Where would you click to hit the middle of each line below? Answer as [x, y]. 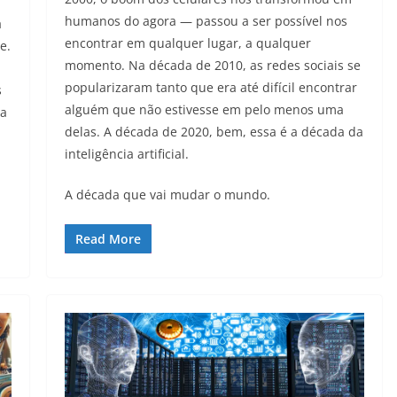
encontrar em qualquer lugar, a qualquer [187, 43]
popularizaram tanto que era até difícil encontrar [210, 87]
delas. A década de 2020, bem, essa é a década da [214, 131]
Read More [108, 238]
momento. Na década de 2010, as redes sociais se [212, 65]
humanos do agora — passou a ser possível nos [206, 20]
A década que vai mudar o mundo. [167, 194]
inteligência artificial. [126, 153]
